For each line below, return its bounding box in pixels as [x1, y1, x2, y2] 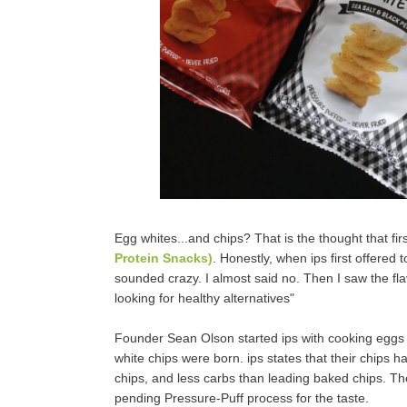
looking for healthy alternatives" [114, 290, 294, 305]
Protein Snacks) [114, 250, 213, 265]
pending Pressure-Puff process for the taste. [114, 390, 369, 405]
